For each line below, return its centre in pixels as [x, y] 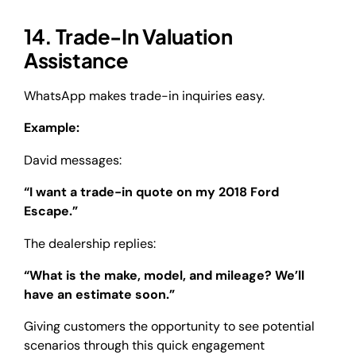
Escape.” [51, 211]
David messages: [73, 160]
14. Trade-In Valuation [128, 37]
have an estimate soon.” [99, 295]
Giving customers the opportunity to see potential [169, 327]
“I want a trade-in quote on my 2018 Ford [151, 192]
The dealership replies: [90, 243]
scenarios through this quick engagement [144, 346]
